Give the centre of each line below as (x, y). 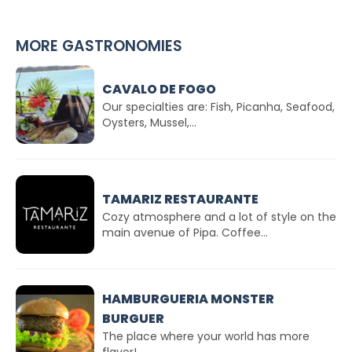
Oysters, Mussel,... (149, 122)
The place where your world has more (206, 336)
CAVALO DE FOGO (159, 89)
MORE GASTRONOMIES (99, 46)
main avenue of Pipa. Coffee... (185, 232)
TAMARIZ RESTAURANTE (180, 199)
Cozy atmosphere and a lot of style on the (219, 216)
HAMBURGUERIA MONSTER (188, 299)
